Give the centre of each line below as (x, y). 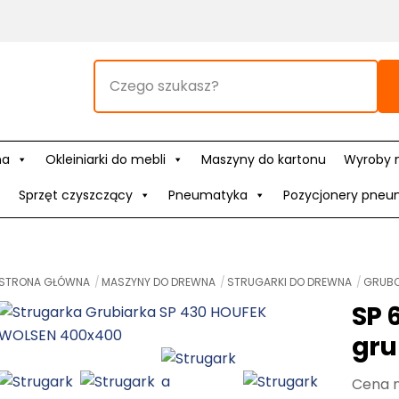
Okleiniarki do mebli (105, 159)
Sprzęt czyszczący (75, 195)
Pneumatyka (208, 195)
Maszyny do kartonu (263, 159)
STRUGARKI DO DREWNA (290, 281)
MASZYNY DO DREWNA (159, 281)
